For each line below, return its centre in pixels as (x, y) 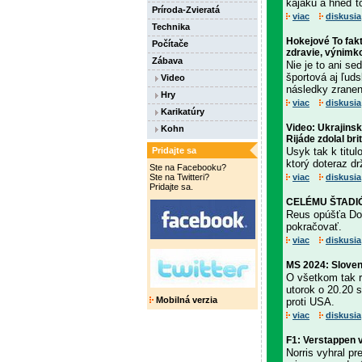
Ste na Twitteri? (179, 177)
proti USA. (310, 302)
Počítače (170, 44)
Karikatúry (181, 112)
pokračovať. (314, 227)
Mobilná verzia (185, 300)
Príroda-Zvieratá (186, 10)
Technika (171, 27)
